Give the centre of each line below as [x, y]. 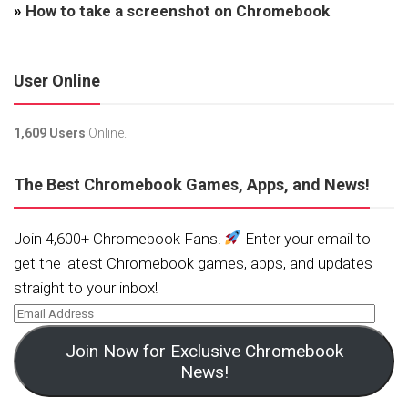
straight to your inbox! [86, 287]
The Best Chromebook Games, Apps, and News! [192, 184]
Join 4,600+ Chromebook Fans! [119, 238]
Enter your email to [306, 238]
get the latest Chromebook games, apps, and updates [193, 263]
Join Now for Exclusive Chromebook [204, 351]
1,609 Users [50, 133]
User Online [57, 80]
